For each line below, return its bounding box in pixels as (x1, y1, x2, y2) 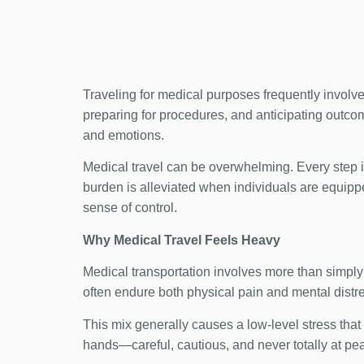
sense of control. (83, 201, 177, 215)
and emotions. (83, 128, 164, 142)
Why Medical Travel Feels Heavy (83, 232, 280, 247)
